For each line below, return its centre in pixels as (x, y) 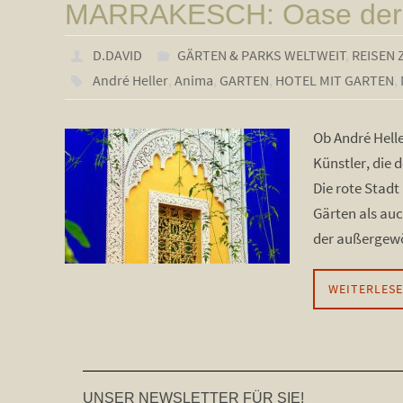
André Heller (130, 80)
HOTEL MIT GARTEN (334, 80)
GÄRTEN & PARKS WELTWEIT (262, 55)
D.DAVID (117, 55)
